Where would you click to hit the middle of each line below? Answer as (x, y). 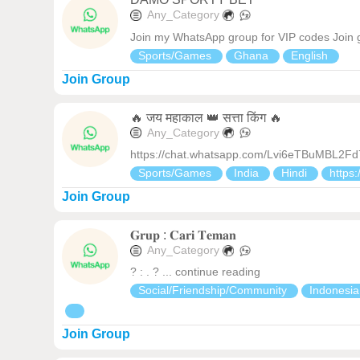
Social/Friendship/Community (215, 290)
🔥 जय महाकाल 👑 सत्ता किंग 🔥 (207, 117)
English (311, 55)
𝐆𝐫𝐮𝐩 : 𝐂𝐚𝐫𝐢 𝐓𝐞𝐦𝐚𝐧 (184, 235)
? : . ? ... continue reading (196, 272)
